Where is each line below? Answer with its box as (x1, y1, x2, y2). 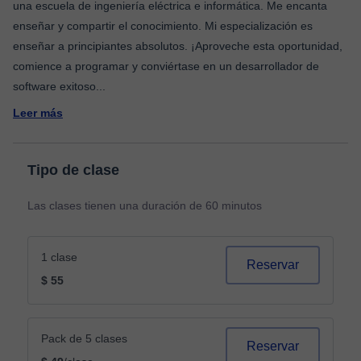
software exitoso (13, 80, 96, 93)
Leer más (13, 106, 63, 119)
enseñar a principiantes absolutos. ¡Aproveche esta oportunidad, (13, 39, 342, 52)
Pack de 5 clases (41, 332, 127, 345)
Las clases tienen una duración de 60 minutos (27, 199, 262, 212)
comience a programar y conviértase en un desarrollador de (13, 60, 319, 73)
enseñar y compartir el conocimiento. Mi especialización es (13, 19, 313, 32)
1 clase (41, 251, 77, 263)
